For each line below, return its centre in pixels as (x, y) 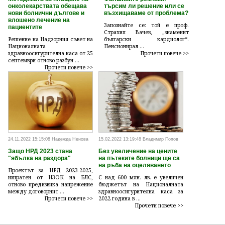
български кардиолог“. (146, 39)
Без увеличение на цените (138, 151)
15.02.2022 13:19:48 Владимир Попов (138, 139)
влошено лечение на (39, 20)
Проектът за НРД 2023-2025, (51, 171)
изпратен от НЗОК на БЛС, (51, 178)
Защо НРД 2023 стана (40, 151)
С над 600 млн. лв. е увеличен (141, 178)
